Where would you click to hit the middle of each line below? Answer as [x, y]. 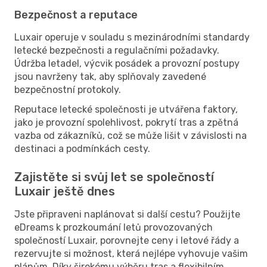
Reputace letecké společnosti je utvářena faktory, [126, 109]
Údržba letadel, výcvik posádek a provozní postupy [127, 63]
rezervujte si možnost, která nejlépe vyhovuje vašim [131, 253]
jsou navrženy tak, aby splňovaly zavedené [110, 76]
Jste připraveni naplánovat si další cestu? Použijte [127, 214]
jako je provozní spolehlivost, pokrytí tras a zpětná [126, 122]
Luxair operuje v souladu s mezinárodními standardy [132, 37]
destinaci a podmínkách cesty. [82, 148]
